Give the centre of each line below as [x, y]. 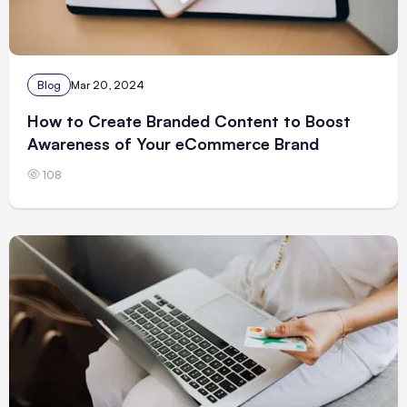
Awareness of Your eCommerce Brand [173, 143]
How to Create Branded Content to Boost [189, 120]
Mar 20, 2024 [108, 84]
